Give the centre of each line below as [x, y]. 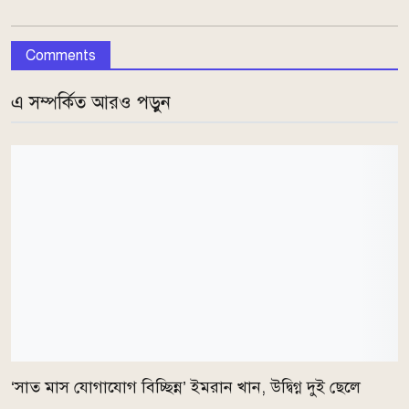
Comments [61, 55]
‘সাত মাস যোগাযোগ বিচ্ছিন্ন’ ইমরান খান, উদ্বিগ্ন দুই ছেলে [186, 388]
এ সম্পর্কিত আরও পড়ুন [91, 102]
